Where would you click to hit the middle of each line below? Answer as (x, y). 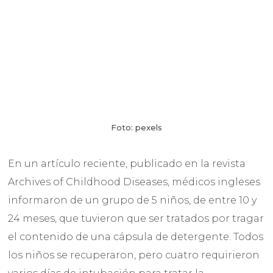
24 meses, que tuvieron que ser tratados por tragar (136, 219)
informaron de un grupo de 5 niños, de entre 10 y (133, 200)
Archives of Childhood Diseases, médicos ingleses (134, 182)
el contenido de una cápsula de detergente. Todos (136, 237)
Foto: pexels (136, 128)
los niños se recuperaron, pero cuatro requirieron (134, 255)
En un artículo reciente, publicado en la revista (127, 164)
